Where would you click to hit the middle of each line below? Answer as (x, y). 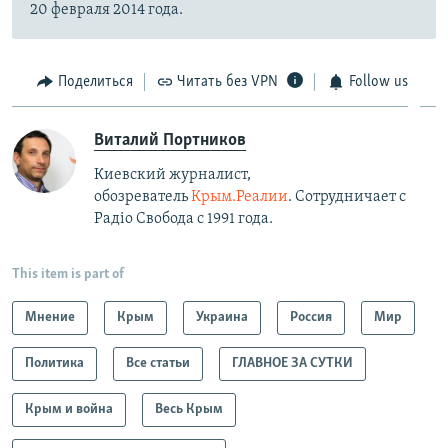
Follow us (378, 81)
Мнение (50, 318)
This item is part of (68, 275)
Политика (54, 364)
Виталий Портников (170, 141)
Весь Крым (189, 410)
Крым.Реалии (239, 197)
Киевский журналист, (172, 175)
